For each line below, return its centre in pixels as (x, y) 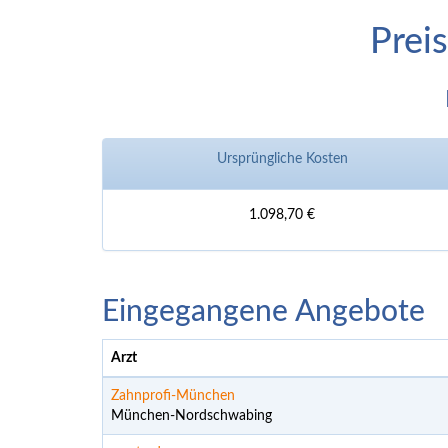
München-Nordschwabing (191, 416)
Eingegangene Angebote (263, 312)
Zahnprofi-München (173, 396)
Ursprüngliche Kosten (282, 159)
